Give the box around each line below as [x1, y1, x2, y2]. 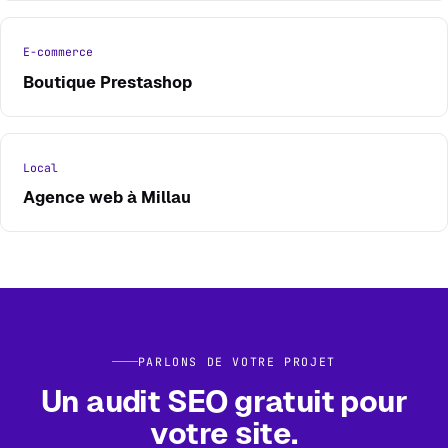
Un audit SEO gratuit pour [41, 383, 407, 419]
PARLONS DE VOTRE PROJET [137, 354, 336, 370]
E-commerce [22, 44, 93, 60]
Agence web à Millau [22, 188, 191, 208]
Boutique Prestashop [22, 72, 192, 92]
